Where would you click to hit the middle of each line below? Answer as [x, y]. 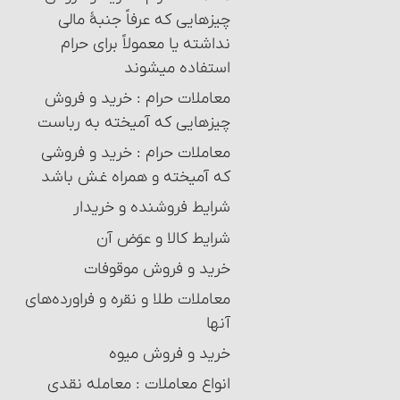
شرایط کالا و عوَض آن [163, 238]
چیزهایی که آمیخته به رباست [134, 122]
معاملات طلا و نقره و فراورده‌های [128, 299]
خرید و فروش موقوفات [157, 269]
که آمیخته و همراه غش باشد [136, 178]
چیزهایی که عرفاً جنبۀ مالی [144, 20]
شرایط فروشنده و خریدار [152, 208]
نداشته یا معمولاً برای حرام [146, 44]
